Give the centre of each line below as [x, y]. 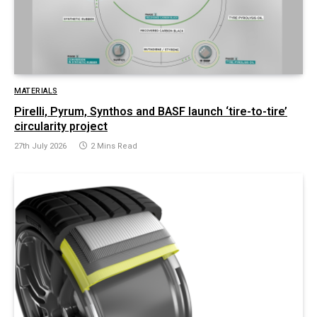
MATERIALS [36, 91]
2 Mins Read [114, 146]
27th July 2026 [40, 146]
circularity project [61, 127]
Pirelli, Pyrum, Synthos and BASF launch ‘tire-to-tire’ [151, 112]
